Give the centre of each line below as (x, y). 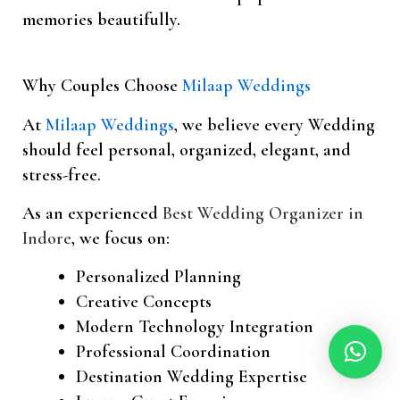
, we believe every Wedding (275, 125)
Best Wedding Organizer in (263, 214)
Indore (47, 239)
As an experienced (92, 214)
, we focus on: (121, 239)
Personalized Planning (158, 277)
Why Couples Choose (102, 86)
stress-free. (62, 175)
